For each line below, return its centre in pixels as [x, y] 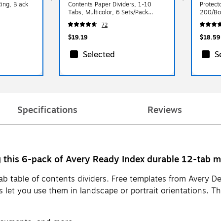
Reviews [165, 110]
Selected [99, 55]
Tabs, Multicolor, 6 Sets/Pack [108, 12]
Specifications [47, 110]
